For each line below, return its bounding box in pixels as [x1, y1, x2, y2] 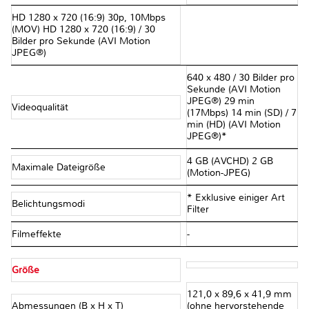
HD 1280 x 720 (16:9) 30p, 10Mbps [12, 12, 166, 24]
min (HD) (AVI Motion [186, 119, 281, 131]
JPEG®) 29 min [186, 95, 255, 108]
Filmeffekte [12, 228, 64, 241]
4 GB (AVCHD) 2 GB [186, 155, 273, 168]
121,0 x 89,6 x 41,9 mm [186, 288, 292, 301]
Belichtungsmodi [12, 197, 88, 210]
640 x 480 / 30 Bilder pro [186, 72, 295, 84]
